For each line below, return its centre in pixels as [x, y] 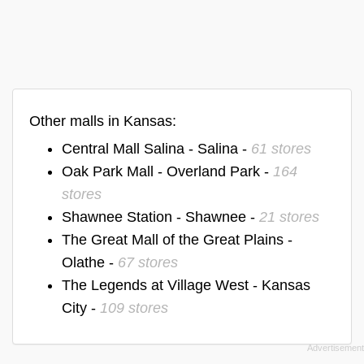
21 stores [289, 217]
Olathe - [90, 262]
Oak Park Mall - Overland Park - [167, 171]
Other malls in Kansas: [103, 121]
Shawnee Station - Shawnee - [160, 217]
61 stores [281, 148]
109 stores [134, 308]
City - [81, 308]
